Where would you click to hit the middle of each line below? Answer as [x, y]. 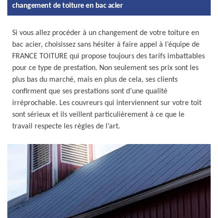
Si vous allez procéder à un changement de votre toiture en [106, 33]
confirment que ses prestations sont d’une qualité [90, 91]
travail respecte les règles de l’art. [66, 127]
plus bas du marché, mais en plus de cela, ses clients [95, 80]
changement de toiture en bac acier [67, 6]
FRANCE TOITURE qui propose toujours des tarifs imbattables [109, 56]
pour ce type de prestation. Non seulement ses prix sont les [105, 68]
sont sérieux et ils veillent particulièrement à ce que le [98, 115]
